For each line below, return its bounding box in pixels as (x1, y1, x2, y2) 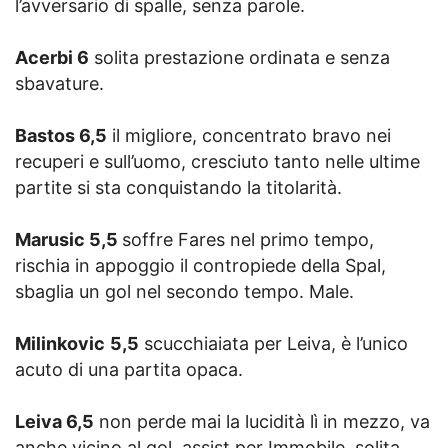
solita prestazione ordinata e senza (89, 46, 390, 68)
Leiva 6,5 (15, 410, 94, 432)
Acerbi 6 (15, 46, 89, 68)
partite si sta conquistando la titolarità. (15, 176, 342, 198)
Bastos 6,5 (15, 124, 107, 146)
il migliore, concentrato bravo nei (107, 124, 391, 146)
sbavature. (15, 72, 104, 94)
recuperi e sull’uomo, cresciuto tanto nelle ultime (15, 150, 420, 172)
